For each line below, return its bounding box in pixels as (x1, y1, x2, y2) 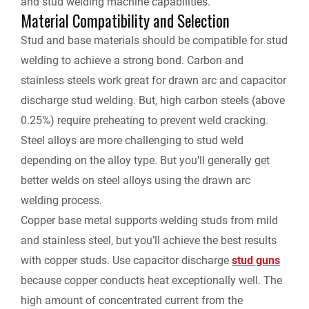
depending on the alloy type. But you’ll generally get (21, 154, 270, 168)
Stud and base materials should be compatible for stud (21, 34, 288, 48)
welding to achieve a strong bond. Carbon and (21, 54, 243, 68)
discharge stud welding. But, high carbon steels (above (21, 94, 285, 108)
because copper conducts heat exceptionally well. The (21, 274, 282, 288)
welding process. (21, 194, 105, 208)
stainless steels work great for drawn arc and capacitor (21, 74, 286, 88)
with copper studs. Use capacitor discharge (21, 254, 232, 268)
